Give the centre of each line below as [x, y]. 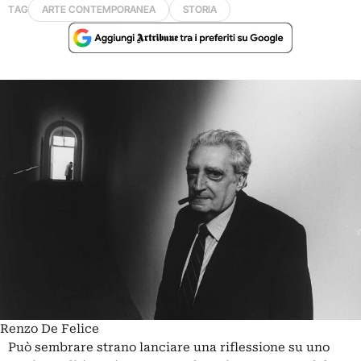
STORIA [200, 9]
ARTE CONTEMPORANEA [99, 9]
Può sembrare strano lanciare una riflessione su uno [169, 348]
